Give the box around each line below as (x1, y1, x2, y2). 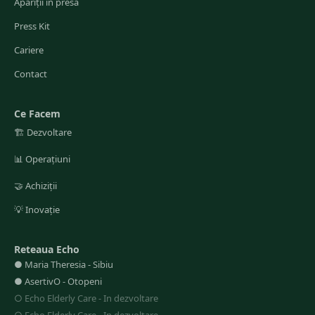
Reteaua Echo (14, 243, 79, 256)
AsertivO (25, 275, 60, 288)
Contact (14, 67, 47, 80)
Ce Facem (14, 107, 60, 120)
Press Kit (14, 20, 50, 32)
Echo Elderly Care (25, 292, 96, 304)
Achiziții (25, 179, 57, 192)
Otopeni (67, 275, 102, 288)
